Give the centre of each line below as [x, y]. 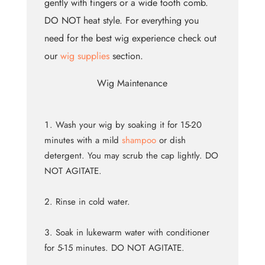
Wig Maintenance [132, 83]
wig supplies [85, 56]
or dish [171, 140]
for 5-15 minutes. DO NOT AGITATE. [114, 248]
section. [126, 56]
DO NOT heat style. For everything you [121, 21]
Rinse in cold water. [93, 202]
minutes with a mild [83, 140]
